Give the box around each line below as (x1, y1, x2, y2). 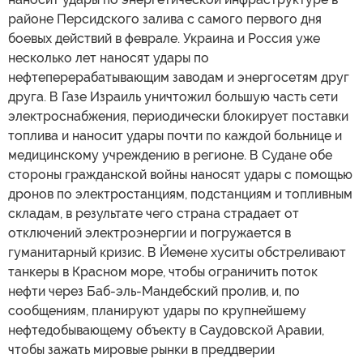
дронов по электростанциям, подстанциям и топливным (8, 186, 352, 202)
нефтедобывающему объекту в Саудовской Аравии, (8, 322, 324, 338)
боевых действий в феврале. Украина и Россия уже (8, 30, 320, 46)
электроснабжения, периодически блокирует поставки (8, 108, 348, 124)
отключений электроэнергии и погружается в (8, 224, 291, 241)
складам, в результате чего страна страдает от (8, 205, 299, 221)
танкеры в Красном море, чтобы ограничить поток (8, 263, 318, 280)
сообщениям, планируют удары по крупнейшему (8, 302, 306, 318)
